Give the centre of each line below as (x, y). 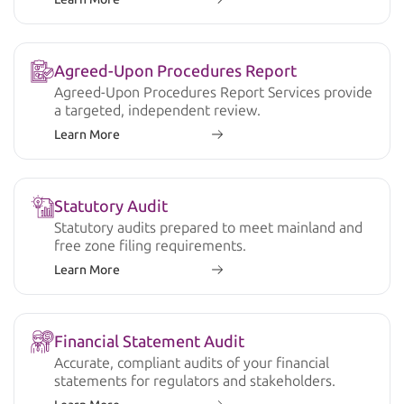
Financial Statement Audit (149, 341)
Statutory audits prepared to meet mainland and (208, 227)
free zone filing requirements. (150, 245)
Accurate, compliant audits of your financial (192, 363)
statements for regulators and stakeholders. (195, 381)
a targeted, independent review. (157, 110)
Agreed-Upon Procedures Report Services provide (213, 92)
